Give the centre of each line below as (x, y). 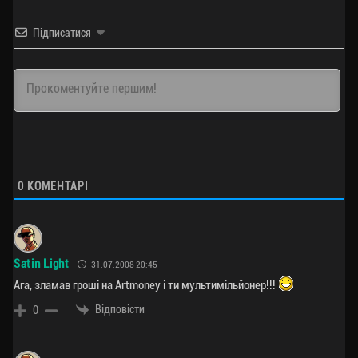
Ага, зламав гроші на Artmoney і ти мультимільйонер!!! (146, 285)
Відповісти (120, 309)
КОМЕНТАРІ (56, 186)
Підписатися (62, 32)
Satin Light (42, 264)
